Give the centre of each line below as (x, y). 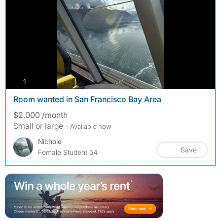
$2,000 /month (40, 115)
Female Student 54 (68, 152)
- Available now (88, 127)
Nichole (50, 142)
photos (37, 81)
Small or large (38, 126)
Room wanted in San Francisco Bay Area (87, 99)
